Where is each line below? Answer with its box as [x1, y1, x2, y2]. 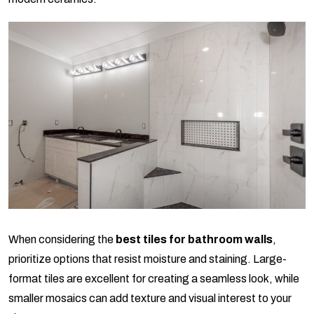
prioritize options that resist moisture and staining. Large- [8, 253, 287, 266]
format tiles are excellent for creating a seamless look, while [8, 273, 299, 285]
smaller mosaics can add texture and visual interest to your [8, 292, 292, 305]
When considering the [8, 233, 116, 246]
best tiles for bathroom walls [116, 233, 273, 246]
